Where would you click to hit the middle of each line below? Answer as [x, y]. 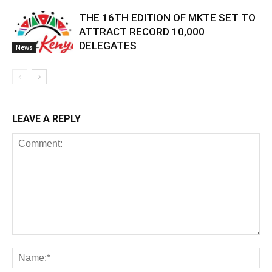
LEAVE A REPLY [46, 118]
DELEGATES [108, 45]
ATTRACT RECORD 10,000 [142, 31]
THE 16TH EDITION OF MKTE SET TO [167, 17]
